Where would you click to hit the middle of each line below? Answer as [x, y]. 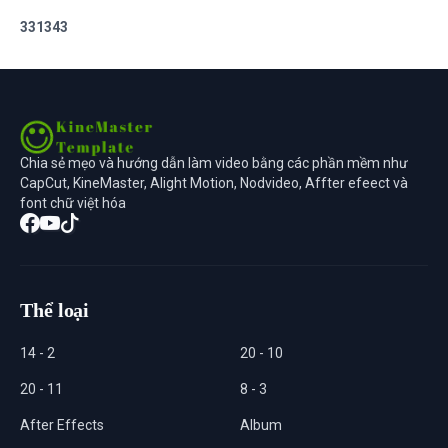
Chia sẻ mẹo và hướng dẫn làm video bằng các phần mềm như [214, 162]
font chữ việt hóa [73, 202]
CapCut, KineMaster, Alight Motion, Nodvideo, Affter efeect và [214, 182]
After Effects [62, 424]
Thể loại [55, 309]
